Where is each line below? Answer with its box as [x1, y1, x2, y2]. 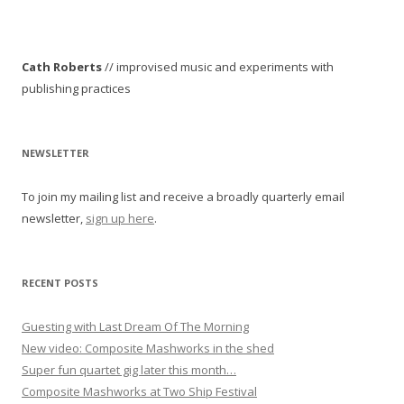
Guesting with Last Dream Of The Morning [22, 318, 249, 335]
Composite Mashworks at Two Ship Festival [22, 383, 257, 400]
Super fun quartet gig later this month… [22, 362, 236, 379]
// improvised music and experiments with [102, 59, 334, 76]
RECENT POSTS [22, 276, 98, 290]
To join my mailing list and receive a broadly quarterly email [22, 188, 344, 206]
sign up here [86, 210, 154, 227]
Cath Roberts [22, 59, 102, 76]
